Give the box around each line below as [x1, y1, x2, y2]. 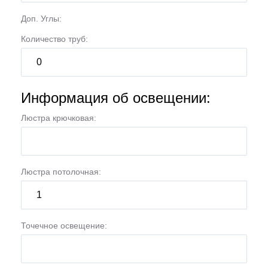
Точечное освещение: [21, 221, 107, 230]
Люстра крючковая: [21, 113, 96, 123]
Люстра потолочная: [21, 167, 101, 176]
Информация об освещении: [21, 90, 211, 106]
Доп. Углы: [21, 14, 62, 23]
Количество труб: [21, 34, 88, 44]
